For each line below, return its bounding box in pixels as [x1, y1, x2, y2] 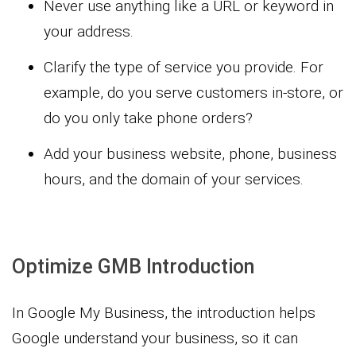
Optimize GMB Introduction [12, 254, 254, 278]
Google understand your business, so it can [12, 328, 298, 347]
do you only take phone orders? [44, 108, 253, 127]
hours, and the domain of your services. [44, 169, 304, 188]
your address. [44, 21, 133, 41]
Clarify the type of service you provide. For [44, 57, 323, 76]
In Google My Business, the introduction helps [12, 303, 315, 322]
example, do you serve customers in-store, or [44, 83, 343, 102]
